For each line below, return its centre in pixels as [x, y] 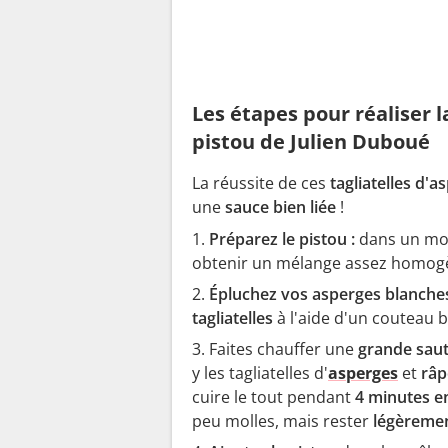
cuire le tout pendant [273, 397]
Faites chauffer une [283, 349]
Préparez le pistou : [282, 239]
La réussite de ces [261, 183]
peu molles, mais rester [282, 421]
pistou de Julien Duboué [311, 142]
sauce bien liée [282, 207]
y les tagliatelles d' [260, 373]
